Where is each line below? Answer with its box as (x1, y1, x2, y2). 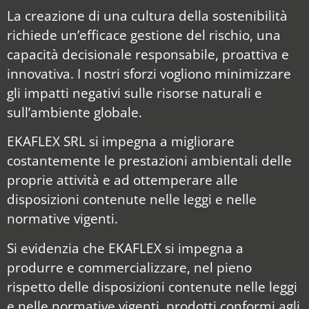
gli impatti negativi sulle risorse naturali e (7, 83, 262, 102)
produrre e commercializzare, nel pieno (7, 257, 252, 277)
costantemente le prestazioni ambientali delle (7, 151, 292, 170)
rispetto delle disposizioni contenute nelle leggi (7, 277, 297, 296)
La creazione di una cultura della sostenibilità (7, 6, 288, 25)
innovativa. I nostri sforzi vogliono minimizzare (7, 63, 291, 83)
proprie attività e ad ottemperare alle (7, 170, 238, 190)
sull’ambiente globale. (7, 102, 142, 121)
